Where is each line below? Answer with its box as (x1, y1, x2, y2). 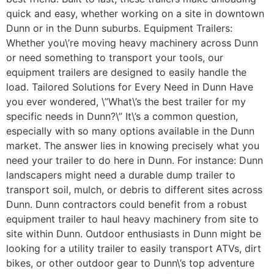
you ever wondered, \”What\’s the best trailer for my (6, 95, 246, 108)
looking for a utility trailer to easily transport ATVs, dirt (6, 242, 261, 255)
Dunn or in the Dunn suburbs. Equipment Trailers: (6, 22, 232, 35)
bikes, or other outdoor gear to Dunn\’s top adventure (6, 257, 254, 270)
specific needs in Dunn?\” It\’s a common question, (6, 110, 238, 123)
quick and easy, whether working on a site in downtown (6, 7, 264, 20)
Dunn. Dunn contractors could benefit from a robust (6, 198, 247, 211)
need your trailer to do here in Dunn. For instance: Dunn (6, 154, 263, 167)
